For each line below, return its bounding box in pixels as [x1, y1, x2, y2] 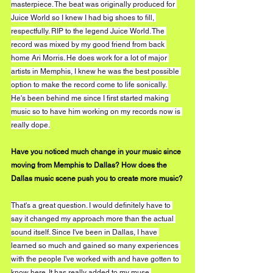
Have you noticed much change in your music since [11, 147, 183, 156]
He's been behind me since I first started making [11, 93, 171, 102]
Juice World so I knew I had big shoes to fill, [11, 13, 156, 22]
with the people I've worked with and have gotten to [11, 254, 181, 263]
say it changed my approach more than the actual [11, 214, 175, 223]
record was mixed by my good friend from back [11, 40, 166, 49]
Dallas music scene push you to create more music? [11, 174, 183, 183]
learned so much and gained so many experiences [11, 241, 180, 250]
